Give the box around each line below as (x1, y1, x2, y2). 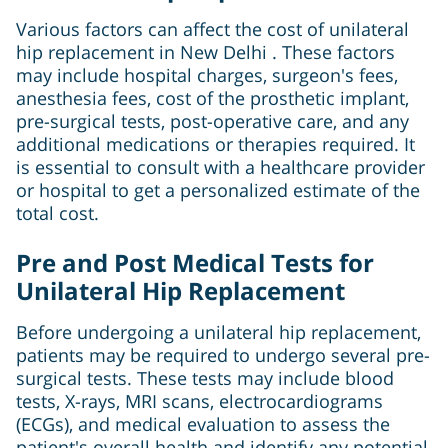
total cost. (16, 201, 99, 226)
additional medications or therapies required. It (16, 132, 415, 157)
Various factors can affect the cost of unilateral (16, 17, 409, 42)
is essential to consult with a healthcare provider (16, 155, 425, 180)
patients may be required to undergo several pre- (16, 343, 430, 368)
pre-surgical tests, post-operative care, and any (16, 109, 409, 134)
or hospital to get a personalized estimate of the (16, 178, 420, 203)
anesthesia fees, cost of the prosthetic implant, (16, 86, 409, 111)
